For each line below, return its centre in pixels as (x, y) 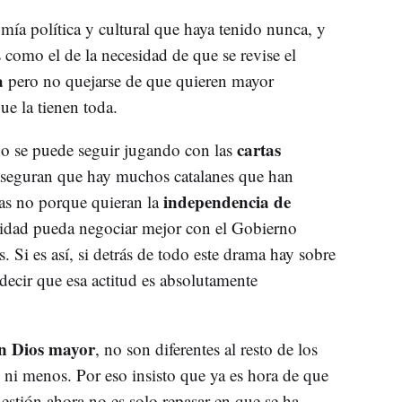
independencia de (227, 201)
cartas (258, 149)
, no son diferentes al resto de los (206, 349)
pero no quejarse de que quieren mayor (138, 80)
